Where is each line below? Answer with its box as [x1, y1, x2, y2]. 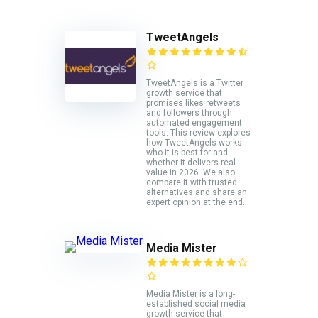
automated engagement [146, 117, 242, 128]
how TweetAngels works [146, 137, 242, 148]
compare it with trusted [146, 177, 237, 187]
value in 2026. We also [146, 167, 235, 177]
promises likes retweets [146, 97, 241, 108]
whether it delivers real [146, 157, 236, 168]
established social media [146, 298, 246, 309]
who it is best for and [146, 147, 228, 158]
